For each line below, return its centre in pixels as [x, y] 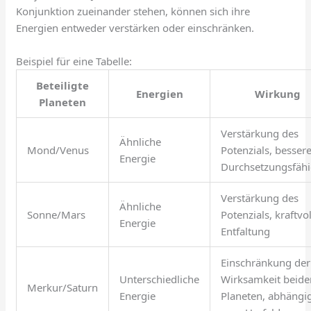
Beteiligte [63, 86]
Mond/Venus [58, 150]
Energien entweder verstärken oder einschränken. [135, 28]
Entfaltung [246, 232]
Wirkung [277, 94]
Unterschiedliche [160, 279]
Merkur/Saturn [63, 288]
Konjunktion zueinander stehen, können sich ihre [133, 11]
